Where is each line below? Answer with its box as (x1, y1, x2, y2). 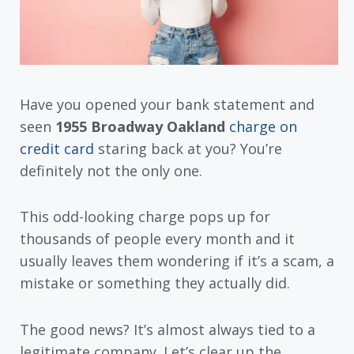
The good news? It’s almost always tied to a (20, 319, 315, 339)
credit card (20, 138, 94, 158)
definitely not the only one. (20, 160, 202, 180)
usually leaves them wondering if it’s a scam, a (20, 251, 334, 271)
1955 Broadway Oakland (55, 116, 225, 136)
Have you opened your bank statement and (20, 94, 314, 114)
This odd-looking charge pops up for (20, 207, 270, 227)
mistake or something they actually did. (20, 273, 290, 293)
